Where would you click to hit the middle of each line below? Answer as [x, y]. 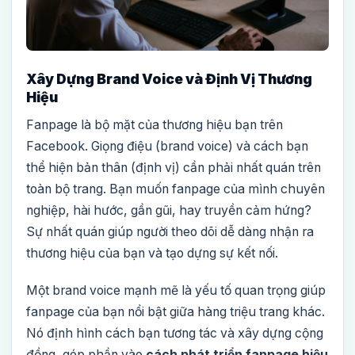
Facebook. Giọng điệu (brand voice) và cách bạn [167, 147]
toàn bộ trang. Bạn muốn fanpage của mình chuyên [176, 189]
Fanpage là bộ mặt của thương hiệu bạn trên [155, 125]
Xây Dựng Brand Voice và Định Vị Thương [169, 79]
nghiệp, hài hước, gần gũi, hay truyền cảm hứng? [169, 211]
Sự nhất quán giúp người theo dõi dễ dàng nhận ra [170, 232]
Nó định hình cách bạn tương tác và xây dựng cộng [175, 334]
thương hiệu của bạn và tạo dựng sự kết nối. [152, 254]
